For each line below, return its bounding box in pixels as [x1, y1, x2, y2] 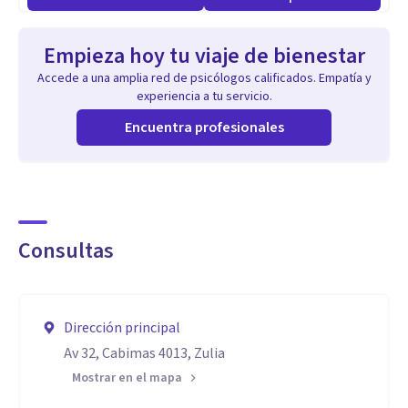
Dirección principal [64, 318, 180, 338]
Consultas [18, 235, 114, 267]
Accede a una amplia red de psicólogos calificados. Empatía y [36, 69, 372, 87]
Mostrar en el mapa [72, 369, 182, 387]
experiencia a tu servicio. [136, 87, 272, 106]
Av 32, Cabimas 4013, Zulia [64, 343, 225, 363]
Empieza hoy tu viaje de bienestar [43, 40, 365, 72]
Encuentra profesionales [124, 117, 284, 138]
